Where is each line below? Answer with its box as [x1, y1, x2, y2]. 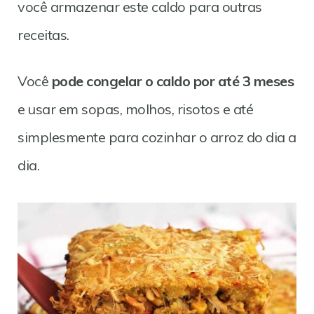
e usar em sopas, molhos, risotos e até [18, 100, 253, 118]
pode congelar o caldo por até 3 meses [48, 72, 294, 90]
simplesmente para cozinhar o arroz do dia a [18, 128, 296, 146]
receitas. [18, 26, 69, 44]
